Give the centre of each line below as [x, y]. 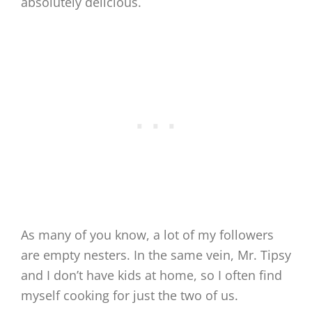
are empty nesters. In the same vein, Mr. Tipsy [156, 255]
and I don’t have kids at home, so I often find [151, 275]
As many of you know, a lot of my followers [147, 235]
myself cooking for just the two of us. [130, 295]
